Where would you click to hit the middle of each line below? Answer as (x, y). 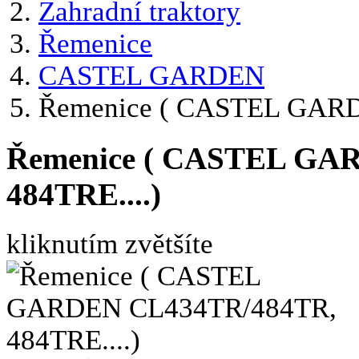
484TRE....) (84, 194)
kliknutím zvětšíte (110, 244)
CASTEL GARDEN (151, 76)
